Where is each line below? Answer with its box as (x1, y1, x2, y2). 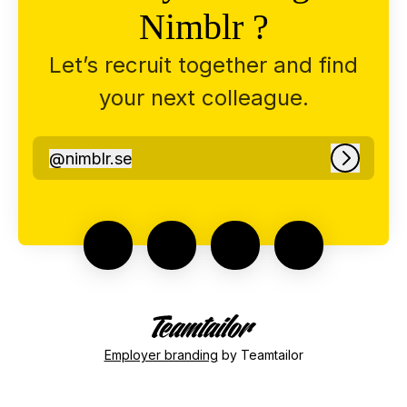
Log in (343, 156, 392, 176)
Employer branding (104, 346, 218, 362)
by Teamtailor (217, 346, 303, 362)
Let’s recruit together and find (49, 52, 358, 79)
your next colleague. (98, 84, 309, 112)
